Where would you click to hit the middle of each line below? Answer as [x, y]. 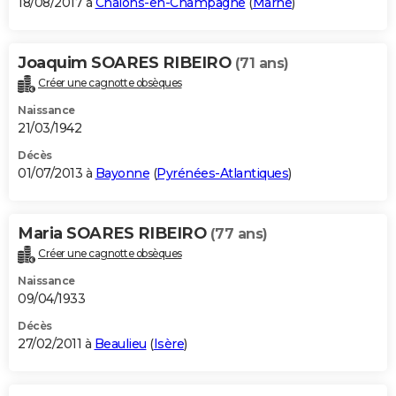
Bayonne [122, 174]
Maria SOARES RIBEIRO [114, 234]
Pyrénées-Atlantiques [222, 174]
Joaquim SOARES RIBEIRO [126, 63]
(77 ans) [239, 234]
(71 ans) [262, 64]
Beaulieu [120, 344]
